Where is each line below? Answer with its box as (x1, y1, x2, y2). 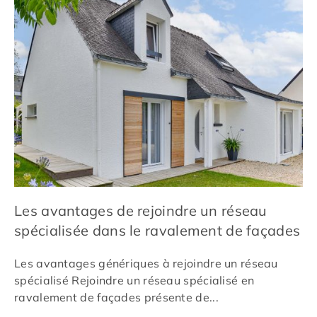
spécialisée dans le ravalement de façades (14, 221, 301, 240)
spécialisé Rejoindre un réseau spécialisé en (14, 273, 255, 288)
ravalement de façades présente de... (14, 290, 219, 305)
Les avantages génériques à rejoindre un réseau (14, 256, 278, 271)
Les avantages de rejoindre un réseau (14, 202, 267, 220)
